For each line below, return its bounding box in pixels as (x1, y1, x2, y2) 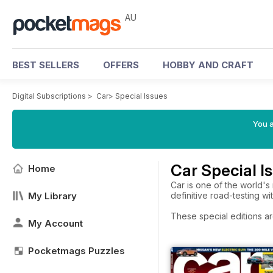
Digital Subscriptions (12, 91, 86, 101)
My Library (28, 190, 77, 202)
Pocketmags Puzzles (28, 245, 125, 257)
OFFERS (103, 59, 139, 71)
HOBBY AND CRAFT (163, 59, 253, 71)
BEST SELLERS (12, 59, 79, 71)
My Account (28, 218, 83, 229)
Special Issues (115, 91, 168, 101)
